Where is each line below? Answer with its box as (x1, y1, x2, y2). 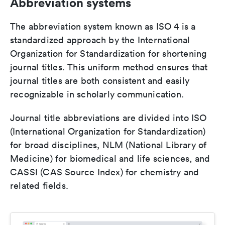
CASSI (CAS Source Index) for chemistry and (10, 166, 199, 178)
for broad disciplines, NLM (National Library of (10, 139, 207, 151)
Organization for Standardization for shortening (10, 48, 207, 60)
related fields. (10, 180, 68, 192)
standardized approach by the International (10, 34, 190, 46)
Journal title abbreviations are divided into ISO (10, 112, 207, 124)
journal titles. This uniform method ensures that (10, 61, 208, 73)
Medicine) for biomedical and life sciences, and (10, 153, 210, 165)
